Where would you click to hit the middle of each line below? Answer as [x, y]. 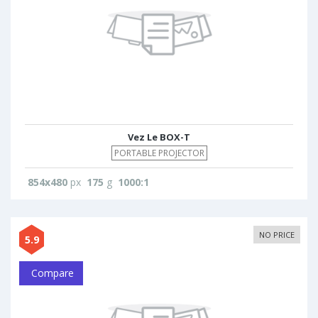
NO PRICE [277, 235]
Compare [51, 273]
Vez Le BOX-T [159, 137]
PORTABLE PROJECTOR [159, 153]
